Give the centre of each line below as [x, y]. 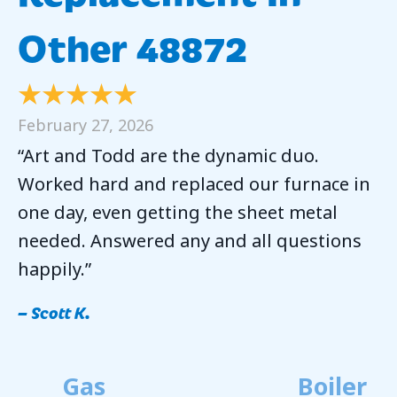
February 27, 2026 [86, 125]
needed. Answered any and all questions [190, 241]
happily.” [54, 269]
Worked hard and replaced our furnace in [194, 184]
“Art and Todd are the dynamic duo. [168, 156]
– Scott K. [54, 312]
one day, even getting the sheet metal [178, 213]
